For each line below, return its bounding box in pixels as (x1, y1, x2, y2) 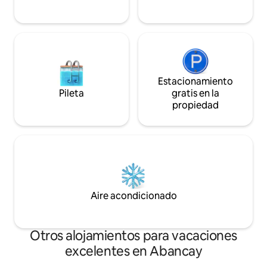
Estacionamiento (158, 75, 233, 88)
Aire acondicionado (90, 190, 177, 203)
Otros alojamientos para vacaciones (29, 227, 238, 245)
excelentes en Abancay (64, 243, 203, 260)
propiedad (172, 99, 219, 112)
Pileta (59, 87, 84, 100)
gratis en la (172, 87, 219, 100)
